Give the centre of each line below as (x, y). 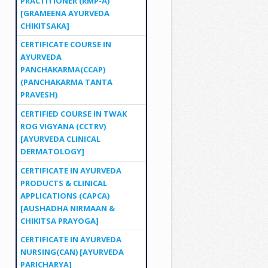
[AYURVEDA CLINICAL (60, 138)
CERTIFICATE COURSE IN (66, 45)
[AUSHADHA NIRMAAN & (67, 208)
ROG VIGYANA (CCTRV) (63, 126)
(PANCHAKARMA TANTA (66, 82)
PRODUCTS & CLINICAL (63, 183)
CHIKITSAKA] (45, 25)
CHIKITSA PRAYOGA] (59, 220)
